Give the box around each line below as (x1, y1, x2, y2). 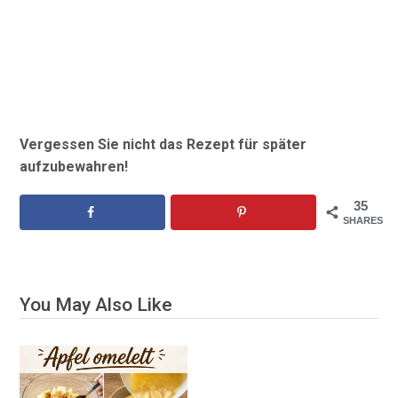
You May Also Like (20, 293, 173, 315)
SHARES (342, 214, 383, 226)
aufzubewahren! (20, 157, 129, 175)
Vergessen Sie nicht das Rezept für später (20, 135, 307, 153)
